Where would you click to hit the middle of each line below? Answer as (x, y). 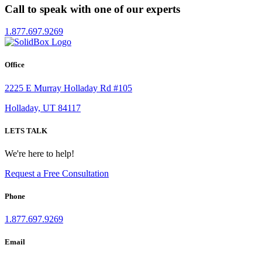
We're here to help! (39, 153)
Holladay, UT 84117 (43, 108)
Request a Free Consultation (57, 173)
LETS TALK (26, 130)
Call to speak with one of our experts (92, 9)
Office (15, 65)
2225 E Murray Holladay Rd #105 (68, 88)
